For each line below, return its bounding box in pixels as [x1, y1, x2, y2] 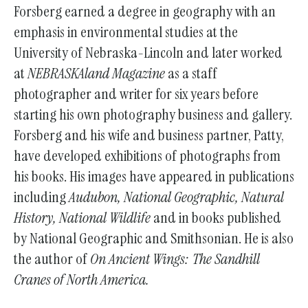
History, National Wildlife [14, 207, 151, 228]
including [14, 186, 69, 207]
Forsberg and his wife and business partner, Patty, [14, 124, 284, 145]
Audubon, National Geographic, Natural [69, 186, 284, 207]
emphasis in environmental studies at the [14, 21, 238, 42]
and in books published [151, 207, 281, 228]
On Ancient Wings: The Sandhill [90, 248, 260, 269]
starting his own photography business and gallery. [14, 104, 292, 124]
